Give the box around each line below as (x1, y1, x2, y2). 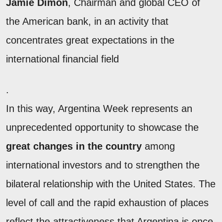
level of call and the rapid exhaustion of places (6, 197, 209, 209)
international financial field (6, 54, 119, 65)
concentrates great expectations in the (6, 35, 174, 46)
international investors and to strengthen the (6, 160, 200, 171)
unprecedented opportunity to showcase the (6, 122, 199, 133)
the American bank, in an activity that (6, 16, 168, 27)
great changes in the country (6, 141, 142, 152)
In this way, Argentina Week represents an (6, 103, 192, 114)
